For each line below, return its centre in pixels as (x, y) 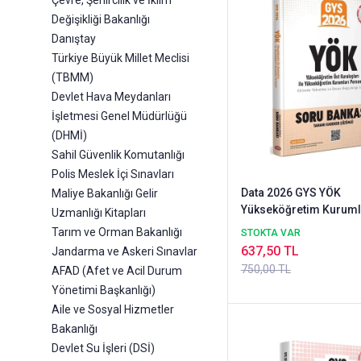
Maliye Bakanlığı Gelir (105, 194)
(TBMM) (73, 78)
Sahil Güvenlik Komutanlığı (118, 155)
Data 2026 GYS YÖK (290, 193)
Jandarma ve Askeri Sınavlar (124, 252)
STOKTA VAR (270, 233)
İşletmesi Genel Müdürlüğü (119, 116)
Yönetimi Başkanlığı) (104, 290)
